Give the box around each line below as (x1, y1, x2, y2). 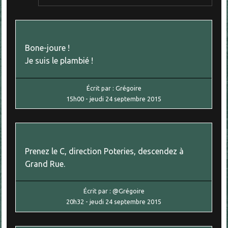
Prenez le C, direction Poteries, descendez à (25, 146, 184, 156)
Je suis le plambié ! (25, 56, 94, 66)
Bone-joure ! (25, 43, 70, 53)
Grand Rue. (25, 159, 66, 168)
